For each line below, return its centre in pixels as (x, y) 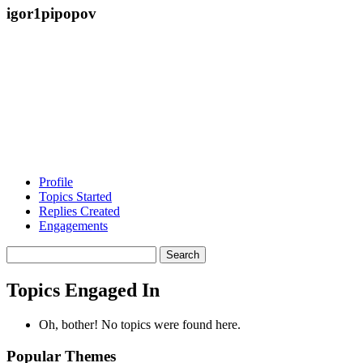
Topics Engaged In (83, 290)
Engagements (73, 226)
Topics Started (75, 197)
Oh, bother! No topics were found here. (140, 325)
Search (23, 253)
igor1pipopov (51, 13)
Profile (56, 182)
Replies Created (79, 211)
